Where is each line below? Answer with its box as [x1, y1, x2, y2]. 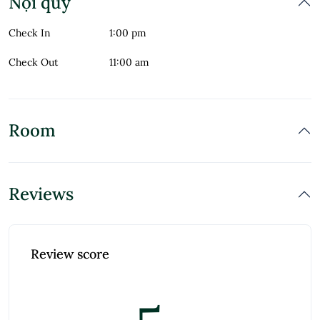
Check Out [9, 56, 58, 69]
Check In [9, 26, 51, 39]
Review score [31, 246, 109, 262]
